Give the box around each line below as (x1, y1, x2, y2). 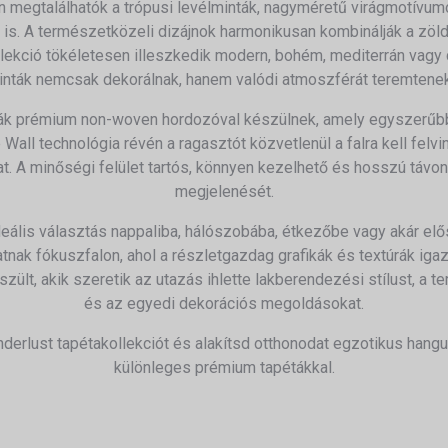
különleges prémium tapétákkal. (113, 358, 335, 377)
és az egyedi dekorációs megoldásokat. (84, 294, 364, 313)
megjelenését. (174, 182, 274, 201)
